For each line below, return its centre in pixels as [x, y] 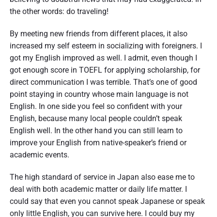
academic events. [39, 155]
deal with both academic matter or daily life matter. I [98, 189]
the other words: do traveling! [59, 11]
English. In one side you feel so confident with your [96, 106]
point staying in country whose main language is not [99, 94]
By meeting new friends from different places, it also [99, 33]
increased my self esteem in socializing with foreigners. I [106, 46]
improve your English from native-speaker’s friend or [98, 142]
